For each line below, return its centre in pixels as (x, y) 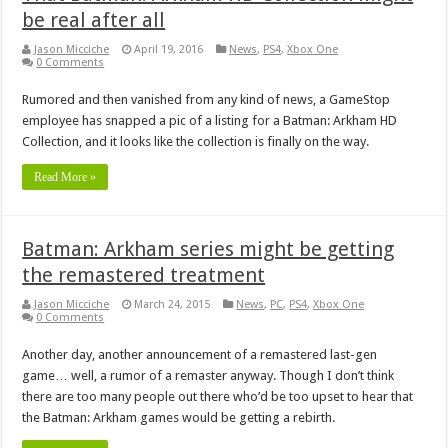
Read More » (65, 177)
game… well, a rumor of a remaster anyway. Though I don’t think (208, 376)
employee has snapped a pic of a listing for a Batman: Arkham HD (210, 121)
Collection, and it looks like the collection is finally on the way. (196, 142)
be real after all (94, 20)
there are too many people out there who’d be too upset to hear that (218, 397)
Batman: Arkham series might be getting (208, 249)
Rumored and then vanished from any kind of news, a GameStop (206, 100)
